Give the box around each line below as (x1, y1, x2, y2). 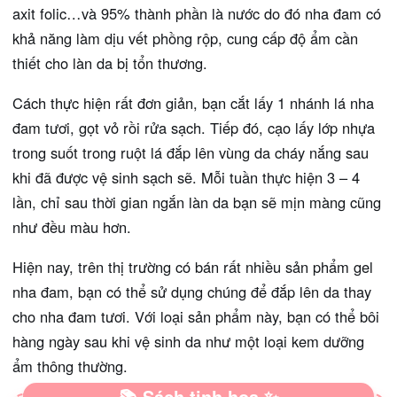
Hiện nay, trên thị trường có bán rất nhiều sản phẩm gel (12, 255, 373, 277)
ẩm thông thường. (12, 354, 128, 377)
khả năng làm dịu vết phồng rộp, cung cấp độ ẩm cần (12, 27, 358, 49)
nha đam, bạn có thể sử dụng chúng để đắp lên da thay (12, 280, 371, 302)
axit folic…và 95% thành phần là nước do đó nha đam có (12, 2, 381, 24)
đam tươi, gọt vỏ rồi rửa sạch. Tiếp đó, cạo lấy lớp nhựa (12, 116, 375, 138)
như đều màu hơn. (12, 215, 131, 237)
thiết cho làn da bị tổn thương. (12, 51, 207, 74)
